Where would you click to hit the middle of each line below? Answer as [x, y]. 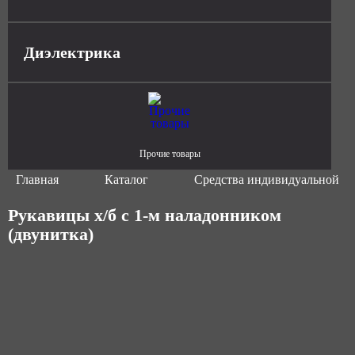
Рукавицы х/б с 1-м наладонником [145, 215]
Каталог [126, 179]
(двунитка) [51, 234]
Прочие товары [170, 154]
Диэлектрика [72, 52]
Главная [37, 179]
